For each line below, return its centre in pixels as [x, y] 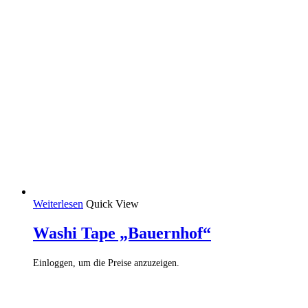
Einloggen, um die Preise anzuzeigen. [106, 263]
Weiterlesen [58, 204]
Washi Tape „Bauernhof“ [122, 233]
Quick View [112, 204]
